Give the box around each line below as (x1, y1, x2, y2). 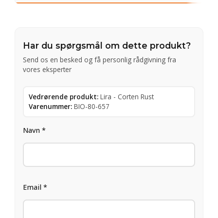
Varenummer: (29, 101, 72, 111)
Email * (23, 182, 47, 192)
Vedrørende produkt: (29, 91, 98, 101)
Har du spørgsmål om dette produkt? (23, 40, 191, 51)
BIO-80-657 (74, 101, 109, 111)
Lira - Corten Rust (100, 91, 154, 101)
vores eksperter (23, 64, 72, 74)
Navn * (23, 125, 46, 135)
